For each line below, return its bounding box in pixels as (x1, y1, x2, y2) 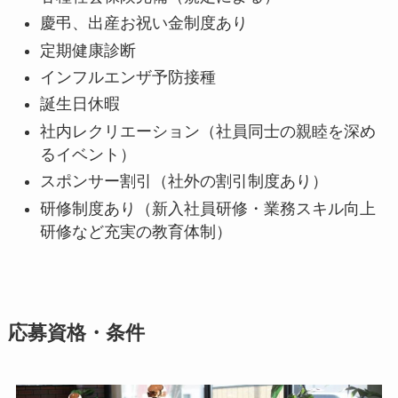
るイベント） (39, 145, 136, 163)
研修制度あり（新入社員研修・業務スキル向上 (39, 199, 376, 218)
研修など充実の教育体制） (39, 222, 232, 241)
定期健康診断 (39, 41, 136, 60)
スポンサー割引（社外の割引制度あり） (39, 172, 328, 191)
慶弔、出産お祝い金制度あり (39, 14, 248, 33)
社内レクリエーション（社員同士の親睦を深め (39, 122, 376, 140)
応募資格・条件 (7, 322, 145, 344)
